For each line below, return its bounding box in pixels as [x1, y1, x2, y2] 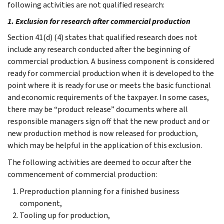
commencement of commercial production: [7, 168, 157, 179]
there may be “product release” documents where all [7, 103, 188, 114]
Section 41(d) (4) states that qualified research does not [7, 31, 197, 42]
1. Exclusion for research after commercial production [7, 15, 190, 26]
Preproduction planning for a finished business [19, 185, 179, 196]
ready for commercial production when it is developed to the [7, 67, 214, 78]
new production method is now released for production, [7, 127, 198, 138]
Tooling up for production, [19, 209, 110, 220]
